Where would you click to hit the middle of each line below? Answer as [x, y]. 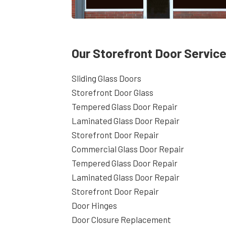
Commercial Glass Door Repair [128, 149]
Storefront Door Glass [112, 92]
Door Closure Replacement [121, 219]
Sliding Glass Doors [106, 78]
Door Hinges [94, 205]
